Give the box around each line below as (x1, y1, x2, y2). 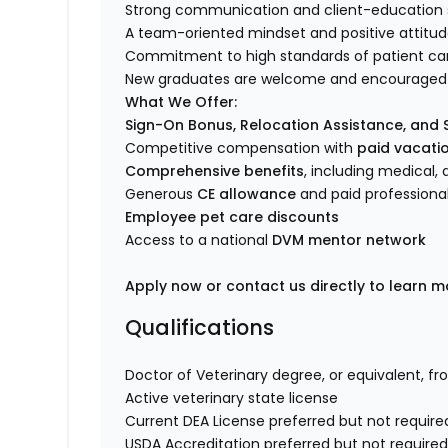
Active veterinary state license (125, 388, 339, 409)
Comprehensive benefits (125, 161, 305, 182)
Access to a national (125, 230, 273, 251)
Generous (125, 184, 198, 205)
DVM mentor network (272, 230, 427, 251)
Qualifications (125, 313, 275, 343)
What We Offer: (125, 92, 238, 113)
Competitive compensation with (125, 138, 358, 159)
